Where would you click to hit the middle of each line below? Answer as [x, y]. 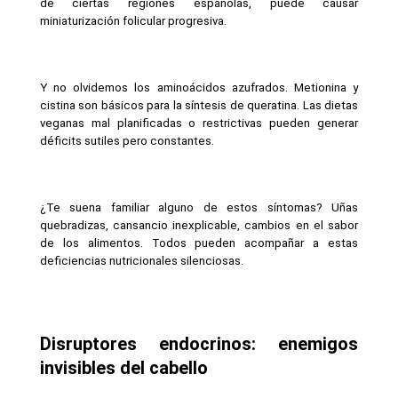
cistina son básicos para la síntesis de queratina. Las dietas [199, 105]
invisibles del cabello [123, 367]
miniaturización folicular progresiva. [133, 20]
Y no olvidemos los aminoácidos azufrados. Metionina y [199, 87]
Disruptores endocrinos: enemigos [199, 343]
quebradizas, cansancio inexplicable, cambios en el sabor [199, 225]
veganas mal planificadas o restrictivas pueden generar [199, 123]
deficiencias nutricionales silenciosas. [141, 260]
